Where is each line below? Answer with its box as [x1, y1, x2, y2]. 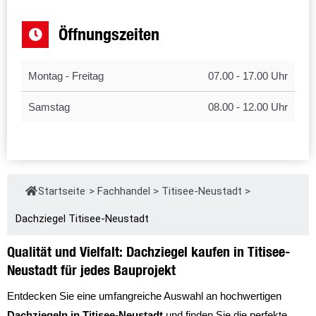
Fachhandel [97, 184, 150, 197]
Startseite [38, 184, 85, 197]
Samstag [28, 100, 70, 113]
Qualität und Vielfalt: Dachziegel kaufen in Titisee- [7, 243, 290, 260]
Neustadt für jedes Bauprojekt [7, 261, 176, 278]
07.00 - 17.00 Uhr [208, 69, 288, 82]
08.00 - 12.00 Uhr [208, 100, 288, 113]
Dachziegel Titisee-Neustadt [16, 212, 149, 225]
